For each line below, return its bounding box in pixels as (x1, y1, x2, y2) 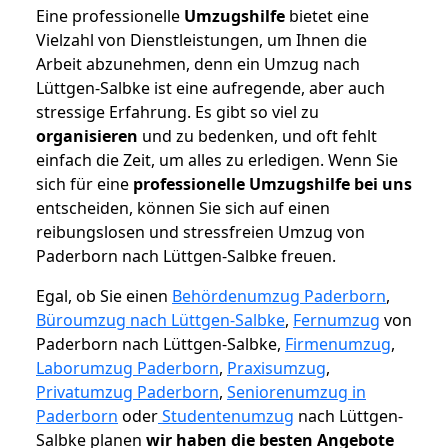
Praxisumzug (227, 357, 326, 380)
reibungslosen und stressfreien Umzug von (36, 221, 365, 244)
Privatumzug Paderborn (36, 381, 219, 404)
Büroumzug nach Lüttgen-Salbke (36, 309, 285, 332)
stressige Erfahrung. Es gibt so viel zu (36, 101, 319, 124)
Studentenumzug (158, 405, 294, 428)
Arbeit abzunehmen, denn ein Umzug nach (36, 53, 360, 76)
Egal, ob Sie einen (36, 285, 172, 308)
